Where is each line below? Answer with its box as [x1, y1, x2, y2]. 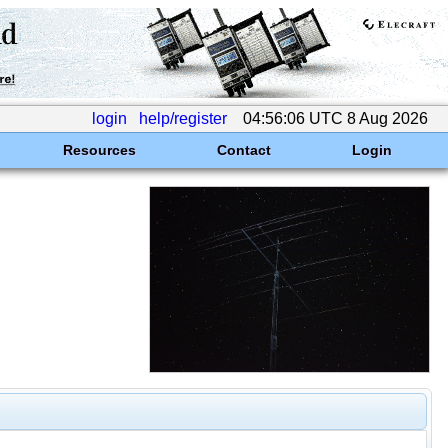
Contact [216, 142, 271, 158]
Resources [62, 142, 136, 158]
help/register [139, 110, 227, 127]
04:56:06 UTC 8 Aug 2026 [239, 110, 432, 127]
